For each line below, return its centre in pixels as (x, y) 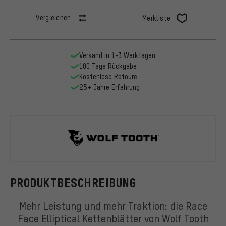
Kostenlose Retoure (108, 77)
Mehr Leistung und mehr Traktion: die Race (113, 205)
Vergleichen (53, 18)
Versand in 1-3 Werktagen (117, 55)
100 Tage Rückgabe (108, 66)
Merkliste (156, 18)
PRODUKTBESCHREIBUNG (73, 183)
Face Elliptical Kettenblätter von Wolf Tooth (113, 218)
